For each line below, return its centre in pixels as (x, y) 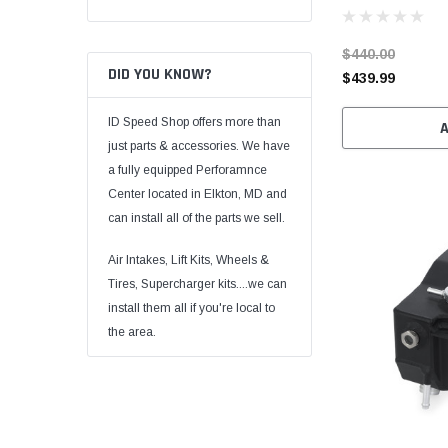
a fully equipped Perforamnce (187, 169)
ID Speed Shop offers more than (194, 121)
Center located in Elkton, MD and (197, 193)
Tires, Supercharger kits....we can (197, 283)
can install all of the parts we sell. (196, 217)
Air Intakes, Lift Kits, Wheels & (188, 259)
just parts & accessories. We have (199, 145)
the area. (132, 331)
